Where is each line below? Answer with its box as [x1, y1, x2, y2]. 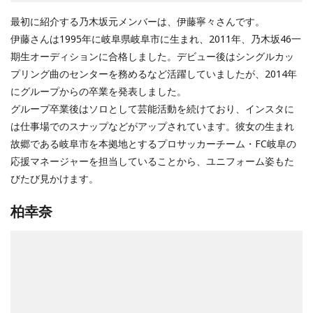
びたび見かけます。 [10, 172, 99, 186]
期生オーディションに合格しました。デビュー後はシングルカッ [10, 50, 294, 64]
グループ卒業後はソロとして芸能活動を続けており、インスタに [10, 102, 294, 116]
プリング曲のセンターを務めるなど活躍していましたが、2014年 [10, 67, 297, 81]
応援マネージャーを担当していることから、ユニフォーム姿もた [10, 154, 294, 168]
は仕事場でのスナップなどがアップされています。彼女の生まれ [10, 119, 294, 133]
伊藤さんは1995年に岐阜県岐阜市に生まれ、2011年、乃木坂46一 [10, 32, 301, 46]
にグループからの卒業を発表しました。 [10, 85, 187, 99]
